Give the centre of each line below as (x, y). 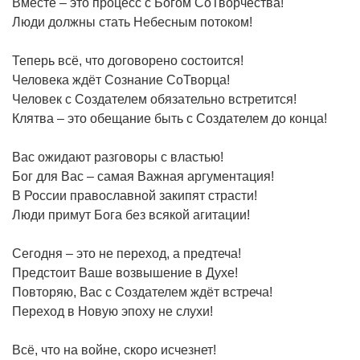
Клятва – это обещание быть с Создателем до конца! (170, 118)
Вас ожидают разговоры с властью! (118, 157)
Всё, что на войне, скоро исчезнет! (114, 350)
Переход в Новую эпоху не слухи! (112, 311)
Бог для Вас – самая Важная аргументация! (143, 176)
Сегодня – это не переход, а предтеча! (127, 253)
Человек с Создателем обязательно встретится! (154, 99)
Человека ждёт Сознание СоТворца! (121, 80)
